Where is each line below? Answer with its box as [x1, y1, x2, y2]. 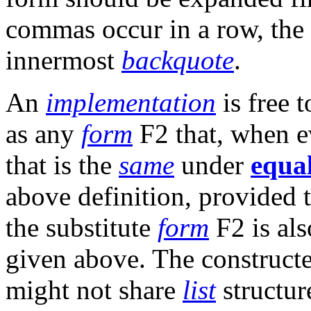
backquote [121, 45, 234, 76]
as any [6, 119, 81, 149]
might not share [6, 275, 183, 305]
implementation [46, 87, 216, 118]
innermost [6, 45, 121, 76]
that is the [6, 150, 119, 180]
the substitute [6, 212, 158, 243]
